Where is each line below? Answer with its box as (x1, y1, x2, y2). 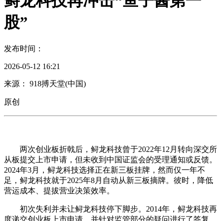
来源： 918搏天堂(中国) (4, 79, 86, 88)
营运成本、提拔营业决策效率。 (4, 186, 114, 195)
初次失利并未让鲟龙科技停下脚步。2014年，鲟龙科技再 (4, 204, 217, 213)
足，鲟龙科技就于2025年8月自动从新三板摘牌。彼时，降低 (4, 176, 213, 184)
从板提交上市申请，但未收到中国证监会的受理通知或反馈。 (4, 155, 217, 164)
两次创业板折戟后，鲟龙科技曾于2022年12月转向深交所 (4, 145, 217, 153)
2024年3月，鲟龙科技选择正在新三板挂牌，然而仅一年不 (4, 165, 205, 174)
